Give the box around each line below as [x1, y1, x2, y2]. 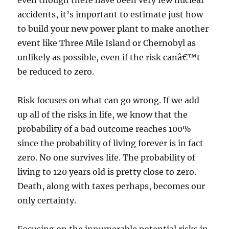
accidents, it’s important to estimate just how [17, 9, 203, 19]
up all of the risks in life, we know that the [17, 109, 188, 120]
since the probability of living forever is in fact [17, 138, 204, 148]
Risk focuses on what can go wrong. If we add [17, 95, 200, 105]
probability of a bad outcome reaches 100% [17, 124, 192, 134]
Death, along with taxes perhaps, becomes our [17, 181, 205, 191]
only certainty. [17, 195, 77, 205]
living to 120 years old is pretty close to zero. [17, 167, 197, 177]
